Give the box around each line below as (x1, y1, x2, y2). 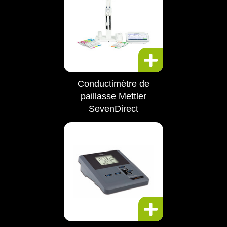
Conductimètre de (78, 79, 149, 89)
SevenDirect (89, 104, 138, 114)
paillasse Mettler (81, 91, 146, 101)
